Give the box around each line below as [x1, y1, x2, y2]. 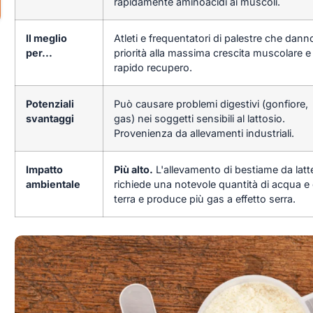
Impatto [25, 163, 63, 175]
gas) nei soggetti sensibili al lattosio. [113, 112, 285, 124]
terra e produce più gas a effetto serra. [113, 192, 296, 205]
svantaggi [25, 112, 74, 124]
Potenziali [25, 97, 74, 110]
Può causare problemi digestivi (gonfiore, [113, 97, 308, 110]
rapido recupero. [113, 61, 192, 73]
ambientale [25, 177, 80, 190]
